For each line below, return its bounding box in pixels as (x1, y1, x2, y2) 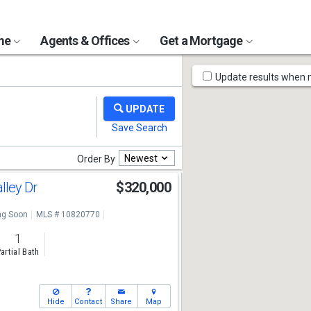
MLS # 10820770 (35, 210, 100, 219)
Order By (77, 153, 115, 165)
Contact (74, 297, 103, 306)
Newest (124, 152, 158, 164)
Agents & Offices (40, 33, 132, 48)
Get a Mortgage (159, 33, 245, 48)
